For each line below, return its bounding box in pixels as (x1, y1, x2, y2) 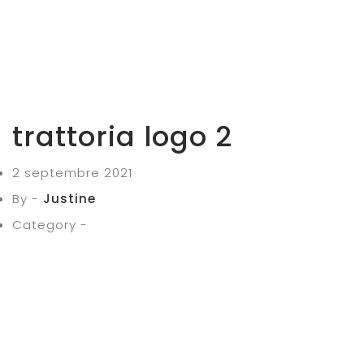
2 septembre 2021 (12, 164, 132, 181)
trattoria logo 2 (12, 117, 232, 156)
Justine (43, 190, 96, 207)
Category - (12, 216, 88, 233)
